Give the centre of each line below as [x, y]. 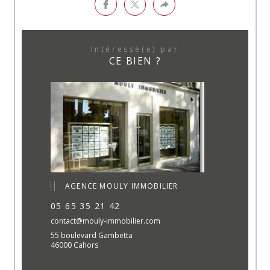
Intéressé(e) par [137, 49]
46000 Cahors [74, 245]
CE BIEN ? [135, 61]
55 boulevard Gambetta [92, 236]
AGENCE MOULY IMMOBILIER [122, 186]
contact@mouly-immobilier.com [105, 221]
